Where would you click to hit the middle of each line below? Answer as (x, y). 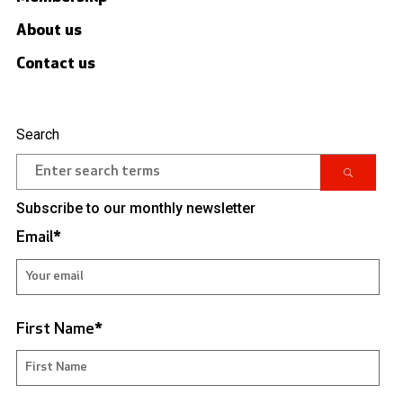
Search (38, 134)
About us (49, 31)
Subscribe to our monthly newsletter (136, 209)
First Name (55, 329)
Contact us (56, 64)
